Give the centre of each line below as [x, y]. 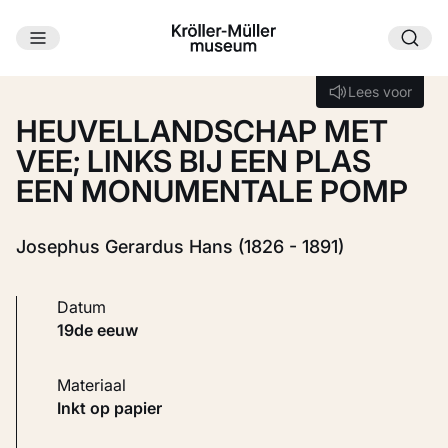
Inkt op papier [111, 408]
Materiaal [98, 385]
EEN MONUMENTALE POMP [212, 191]
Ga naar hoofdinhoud [137, 56]
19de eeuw [101, 330]
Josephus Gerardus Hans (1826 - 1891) [180, 247]
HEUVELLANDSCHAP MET [202, 131]
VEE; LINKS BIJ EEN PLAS [193, 161]
